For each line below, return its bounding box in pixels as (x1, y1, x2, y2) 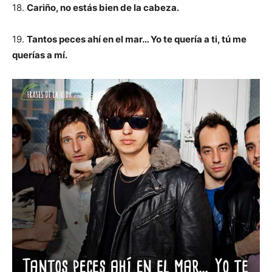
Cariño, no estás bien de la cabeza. (27, 2, 179, 13)
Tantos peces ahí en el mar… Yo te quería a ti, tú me (27, 33, 246, 45)
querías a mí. (12, 49, 67, 61)
